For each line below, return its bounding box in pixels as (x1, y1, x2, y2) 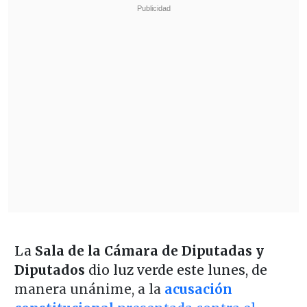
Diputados (14, 261, 88, 278)
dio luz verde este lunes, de (88, 261, 267, 278)
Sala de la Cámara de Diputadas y (34, 242, 264, 259)
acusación (164, 280, 232, 297)
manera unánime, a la (14, 280, 164, 297)
